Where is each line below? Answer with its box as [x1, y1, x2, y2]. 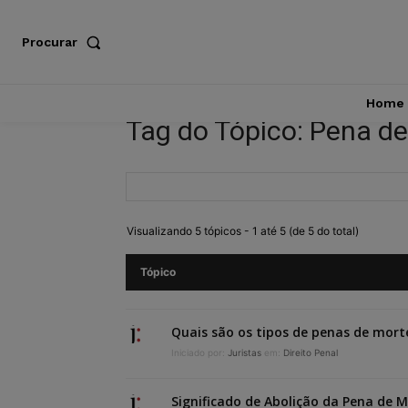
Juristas [228, 347, 261, 358]
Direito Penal [283, 347, 338, 358]
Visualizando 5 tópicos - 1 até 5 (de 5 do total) [127, 224, 359, 238]
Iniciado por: [171, 347, 228, 358]
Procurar [22, 35, 77, 49]
